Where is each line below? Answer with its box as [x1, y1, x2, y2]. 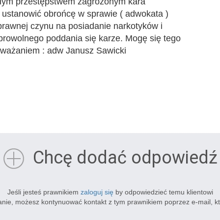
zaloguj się [80, 188, 113, 196]
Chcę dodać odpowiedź [32, 147, 218, 168]
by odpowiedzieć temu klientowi [113, 188, 213, 196]
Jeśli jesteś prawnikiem [7, 188, 81, 196]
